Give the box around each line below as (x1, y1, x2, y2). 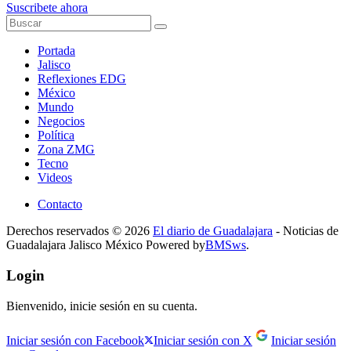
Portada (38, 44, 75, 58)
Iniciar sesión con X (154, 333, 252, 347)
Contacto (38, 197, 82, 212)
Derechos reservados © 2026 (6, 224, 153, 238)
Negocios (38, 114, 85, 128)
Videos (38, 171, 72, 185)
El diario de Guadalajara (153, 224, 273, 238)
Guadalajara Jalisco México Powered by (6, 238, 205, 252)
